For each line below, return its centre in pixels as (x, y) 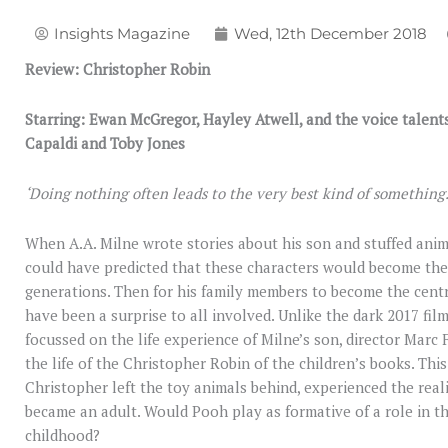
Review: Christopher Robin (117, 68)
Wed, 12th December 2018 (330, 34)
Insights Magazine (122, 34)
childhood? (62, 435)
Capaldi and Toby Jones (105, 142)
